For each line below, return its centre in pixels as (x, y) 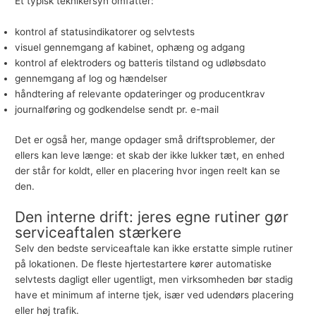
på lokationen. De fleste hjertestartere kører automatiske (144, 263)
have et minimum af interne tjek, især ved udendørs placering (154, 294)
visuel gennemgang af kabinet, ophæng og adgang (130, 48)
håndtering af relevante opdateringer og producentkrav (140, 94)
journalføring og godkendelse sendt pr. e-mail (117, 110)
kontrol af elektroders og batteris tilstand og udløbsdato (141, 63)
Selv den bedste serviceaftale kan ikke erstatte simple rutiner (154, 248)
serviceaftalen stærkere (98, 232)
